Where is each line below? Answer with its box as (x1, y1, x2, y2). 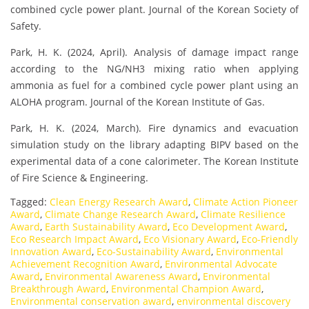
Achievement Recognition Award (10, 257, 160, 271)
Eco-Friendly (241, 232, 298, 246)
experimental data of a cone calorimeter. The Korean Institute (10, 154, 299, 168)
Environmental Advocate (165, 257, 277, 271)
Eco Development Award (172, 220, 285, 234)
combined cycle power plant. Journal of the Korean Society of (10, 3, 299, 17)
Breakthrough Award (10, 282, 106, 296)
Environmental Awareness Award (45, 270, 198, 283)
